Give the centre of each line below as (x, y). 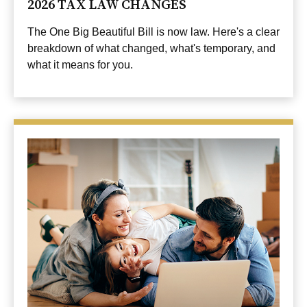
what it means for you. (80, 64)
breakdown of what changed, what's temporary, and (151, 48)
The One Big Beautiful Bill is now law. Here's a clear (153, 32)
